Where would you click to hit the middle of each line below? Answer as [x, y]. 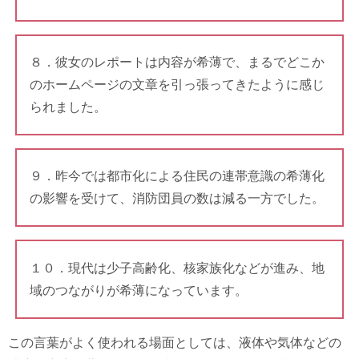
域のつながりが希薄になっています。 [138, 290]
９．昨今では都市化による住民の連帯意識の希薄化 [177, 176]
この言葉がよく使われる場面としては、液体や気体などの [175, 342]
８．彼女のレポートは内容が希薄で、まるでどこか [177, 62]
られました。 [68, 107]
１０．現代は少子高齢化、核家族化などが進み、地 [177, 268]
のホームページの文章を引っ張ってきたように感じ [177, 84]
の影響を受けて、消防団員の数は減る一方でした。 [177, 199]
